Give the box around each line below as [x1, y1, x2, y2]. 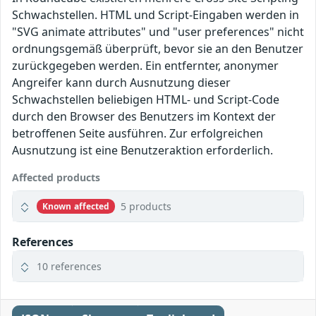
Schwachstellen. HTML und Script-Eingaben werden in [12, 7, 299, 23]
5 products [121, 200, 172, 214]
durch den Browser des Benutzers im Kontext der [12, 109, 276, 125]
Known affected [42, 200, 110, 212]
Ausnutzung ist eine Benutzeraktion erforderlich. [12, 142, 273, 159]
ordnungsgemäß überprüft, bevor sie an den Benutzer [12, 41, 303, 57]
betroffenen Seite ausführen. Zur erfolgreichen [12, 126, 263, 142]
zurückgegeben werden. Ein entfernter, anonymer [12, 58, 279, 74]
